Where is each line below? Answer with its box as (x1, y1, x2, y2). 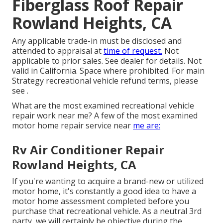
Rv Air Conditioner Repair (12, 141, 164, 158)
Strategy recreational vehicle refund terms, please (12, 75, 198, 87)
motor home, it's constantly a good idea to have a (12, 186, 196, 197)
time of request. (104, 45, 162, 57)
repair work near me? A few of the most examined (12, 110, 198, 121)
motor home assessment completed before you (12, 196, 189, 207)
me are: (133, 120, 160, 131)
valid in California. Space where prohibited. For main (12, 65, 205, 77)
